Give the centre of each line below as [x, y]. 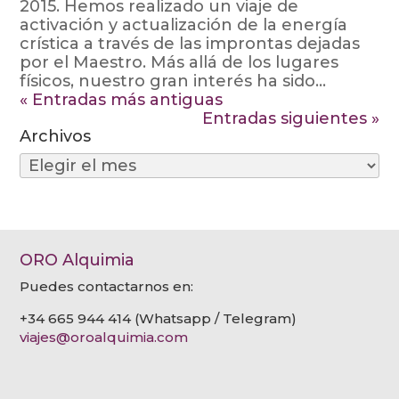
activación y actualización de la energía [184, 25]
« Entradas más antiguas [122, 100]
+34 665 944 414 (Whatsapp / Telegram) [159, 318]
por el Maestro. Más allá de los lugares [179, 62]
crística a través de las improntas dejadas [190, 44]
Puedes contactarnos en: [107, 286]
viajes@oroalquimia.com [104, 337]
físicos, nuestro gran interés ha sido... [173, 81]
